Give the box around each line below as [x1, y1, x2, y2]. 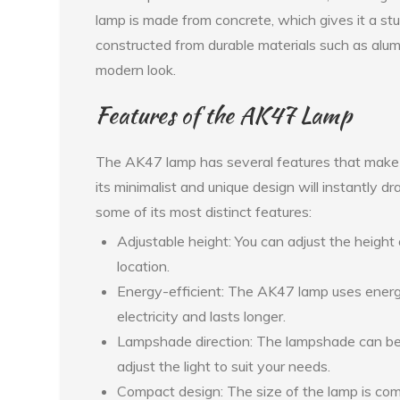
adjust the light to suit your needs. [117, 356, 331, 375]
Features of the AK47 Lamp [96, 97, 353, 132]
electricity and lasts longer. [117, 306, 287, 325]
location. [117, 256, 171, 275]
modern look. [96, 60, 177, 79]
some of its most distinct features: [96, 202, 312, 221]
